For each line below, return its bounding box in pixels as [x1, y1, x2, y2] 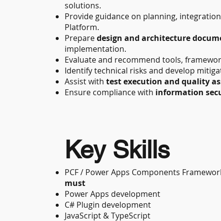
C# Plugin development [65, 199, 151, 211]
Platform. [65, 22, 100, 33]
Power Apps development [65, 188, 161, 200]
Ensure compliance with [65, 87, 156, 98]
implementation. [65, 43, 127, 55]
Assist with [65, 76, 107, 87]
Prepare [65, 33, 97, 44]
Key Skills [65, 135, 170, 164]
